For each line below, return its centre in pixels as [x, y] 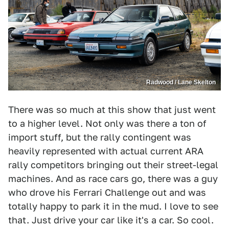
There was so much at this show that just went [112, 110]
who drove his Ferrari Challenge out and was [107, 193]
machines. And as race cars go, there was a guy [113, 179]
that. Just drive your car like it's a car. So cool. [111, 220]
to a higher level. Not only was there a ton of [107, 124]
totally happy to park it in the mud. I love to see [113, 207]
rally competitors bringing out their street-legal [113, 165]
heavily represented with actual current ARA [106, 151]
